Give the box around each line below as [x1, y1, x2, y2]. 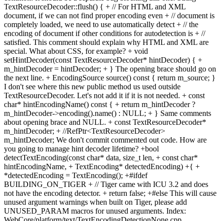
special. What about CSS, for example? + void [4, 46, 148, 55]
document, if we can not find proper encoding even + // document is [4, 11, 215, 20]
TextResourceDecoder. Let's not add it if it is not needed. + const [4, 91, 205, 100]
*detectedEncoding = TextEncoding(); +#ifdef [4, 171, 147, 180]
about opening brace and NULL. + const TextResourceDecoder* [4, 117, 206, 126]
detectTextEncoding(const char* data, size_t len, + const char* [4, 153, 198, 162]
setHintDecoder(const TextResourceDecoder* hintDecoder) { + [4, 55, 202, 64]
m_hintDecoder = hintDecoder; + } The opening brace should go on [4, 64, 216, 73]
